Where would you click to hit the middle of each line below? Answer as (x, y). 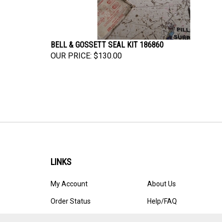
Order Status (71, 195)
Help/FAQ (162, 195)
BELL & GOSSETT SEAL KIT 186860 (107, 39)
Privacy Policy (168, 212)
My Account (69, 178)
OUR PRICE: (71, 50)
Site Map (64, 212)
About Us (162, 178)
